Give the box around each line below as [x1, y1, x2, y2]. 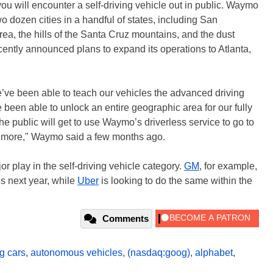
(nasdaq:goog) [127, 247, 190, 258]
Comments [102, 213, 149, 224]
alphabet [195, 247, 233, 258]
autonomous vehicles [30, 247, 122, 258]
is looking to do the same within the [99, 175, 252, 186]
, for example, [199, 160, 257, 171]
